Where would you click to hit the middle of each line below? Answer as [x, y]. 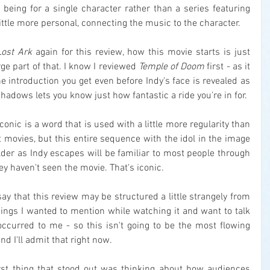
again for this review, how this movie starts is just [141, 53]
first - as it [228, 67]
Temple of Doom [171, 67]
